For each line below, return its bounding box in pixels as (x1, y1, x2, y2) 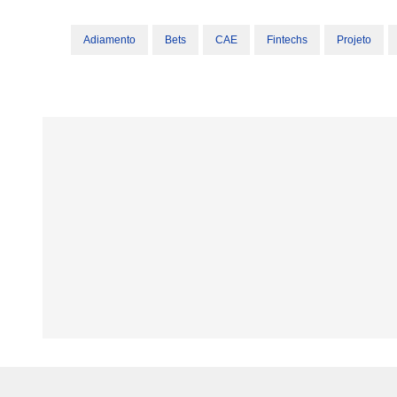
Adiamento (83, 34, 136, 46)
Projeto (337, 34, 371, 46)
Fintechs (267, 34, 307, 46)
